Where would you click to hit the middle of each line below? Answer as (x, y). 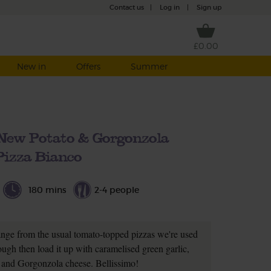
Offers (88, 66)
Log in (170, 8)
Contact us (127, 8)
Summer (149, 66)
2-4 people (117, 190)
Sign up (209, 8)
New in (31, 66)
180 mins (47, 190)
